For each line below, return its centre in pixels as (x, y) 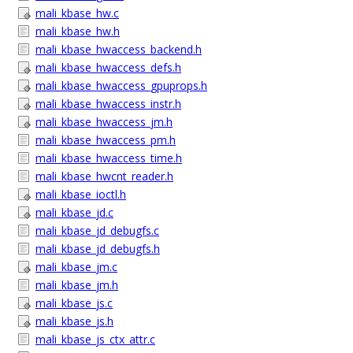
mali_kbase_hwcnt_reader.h (104, 176)
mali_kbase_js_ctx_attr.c (95, 339)
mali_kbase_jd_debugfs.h (98, 249)
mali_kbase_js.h (74, 321)
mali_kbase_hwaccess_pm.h (106, 140)
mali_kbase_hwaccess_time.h (109, 158)
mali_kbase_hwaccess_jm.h (104, 122)
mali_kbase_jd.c (74, 212)
